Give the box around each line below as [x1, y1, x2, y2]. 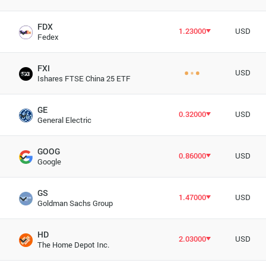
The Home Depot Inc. [37, 239, 109, 250]
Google [37, 156, 61, 167]
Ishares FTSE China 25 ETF [37, 73, 131, 84]
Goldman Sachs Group [37, 198, 113, 208]
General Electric [37, 115, 91, 125]
